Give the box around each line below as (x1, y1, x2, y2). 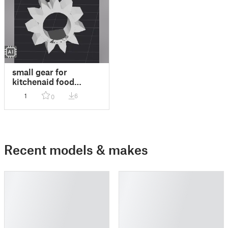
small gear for (12, 66, 67, 77)
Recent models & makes (4, 141, 148, 157)
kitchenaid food (12, 76, 74, 87)
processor (12, 85, 52, 96)
